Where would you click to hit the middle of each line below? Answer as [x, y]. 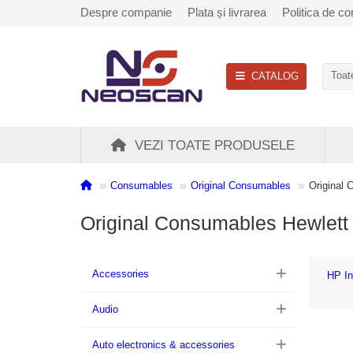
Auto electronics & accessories [163, 345]
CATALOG [275, 76]
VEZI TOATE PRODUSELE [215, 145]
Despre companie [126, 12]
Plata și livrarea [227, 12]
